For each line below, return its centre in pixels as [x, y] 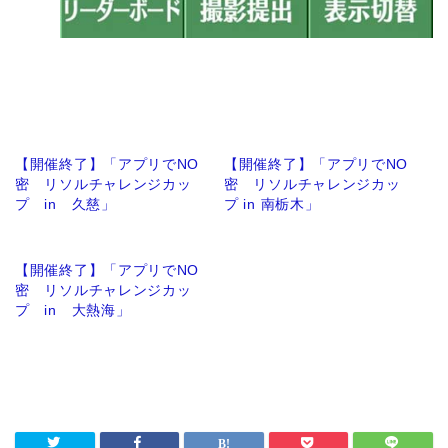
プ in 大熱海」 [73, 309]
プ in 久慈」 [65, 203]
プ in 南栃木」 [272, 203]
